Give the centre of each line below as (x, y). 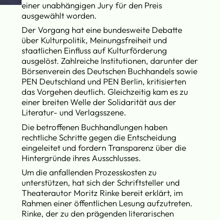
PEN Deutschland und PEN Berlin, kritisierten (104, 82)
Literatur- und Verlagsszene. (74, 112)
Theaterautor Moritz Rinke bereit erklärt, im (102, 193)
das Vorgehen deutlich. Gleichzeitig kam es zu (105, 92)
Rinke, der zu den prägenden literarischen (98, 214)
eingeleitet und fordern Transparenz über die (104, 147)
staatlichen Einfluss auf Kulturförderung (95, 51)
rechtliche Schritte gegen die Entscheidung (99, 137)
